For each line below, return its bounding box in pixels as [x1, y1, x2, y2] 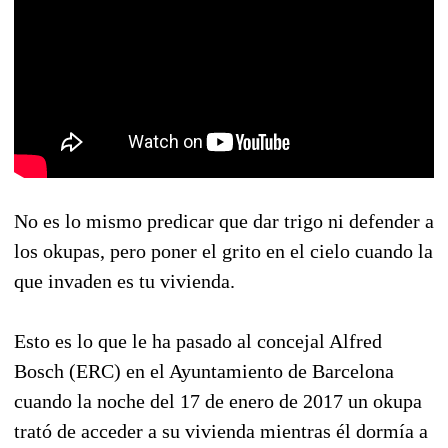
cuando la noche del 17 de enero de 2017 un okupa [14, 389, 422, 412]
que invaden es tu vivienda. [14, 269, 235, 292]
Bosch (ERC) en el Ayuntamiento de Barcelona [14, 359, 394, 382]
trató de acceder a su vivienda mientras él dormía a [14, 419, 428, 442]
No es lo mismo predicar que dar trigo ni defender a [14, 209, 434, 232]
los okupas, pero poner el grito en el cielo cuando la [14, 239, 433, 262]
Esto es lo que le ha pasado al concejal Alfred [14, 329, 382, 352]
